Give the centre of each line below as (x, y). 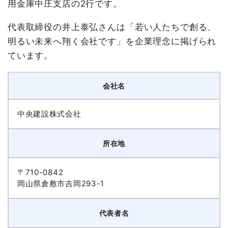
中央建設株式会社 (49, 114)
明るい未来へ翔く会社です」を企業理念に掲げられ (112, 41)
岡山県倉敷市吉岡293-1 (61, 184)
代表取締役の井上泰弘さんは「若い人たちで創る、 (112, 27)
